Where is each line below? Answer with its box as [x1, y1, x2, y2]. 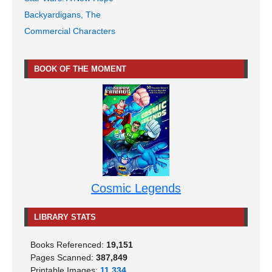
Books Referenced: [30, 239, 106, 250]
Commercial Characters [24, 26, 115, 36]
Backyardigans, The [24, 10, 101, 20]
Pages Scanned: [30, 252, 96, 262]
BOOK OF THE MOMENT [34, 64, 126, 74]
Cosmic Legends [91, 181, 181, 195]
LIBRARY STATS [34, 212, 96, 222]
